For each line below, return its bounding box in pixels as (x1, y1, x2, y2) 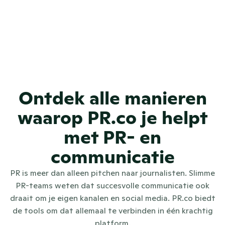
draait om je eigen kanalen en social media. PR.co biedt (10, 193, 215, 203)
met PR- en (64, 126, 161, 149)
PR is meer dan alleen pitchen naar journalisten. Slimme (10, 168, 215, 178)
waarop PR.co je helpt (17, 106, 208, 129)
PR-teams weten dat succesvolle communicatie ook (16, 180, 209, 190)
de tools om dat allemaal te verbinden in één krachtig (12, 205, 213, 215)
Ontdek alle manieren (18, 87, 207, 109)
